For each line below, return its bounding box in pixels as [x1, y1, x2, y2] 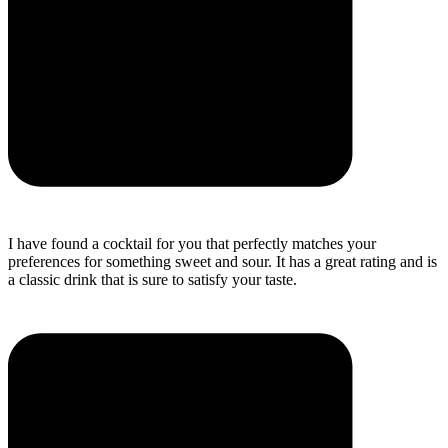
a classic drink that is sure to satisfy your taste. [8, 270, 297, 288]
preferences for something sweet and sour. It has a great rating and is [8, 252, 437, 270]
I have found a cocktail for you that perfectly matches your [8, 234, 376, 252]
